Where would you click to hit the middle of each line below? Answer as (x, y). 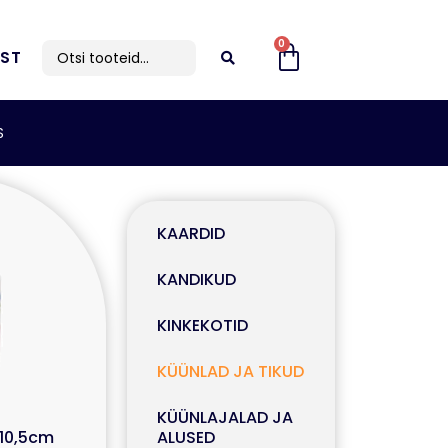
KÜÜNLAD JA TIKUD (230, 371)
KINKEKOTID (202, 325)
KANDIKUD (196, 279)
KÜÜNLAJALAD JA (224, 417)
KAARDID (190, 233)
